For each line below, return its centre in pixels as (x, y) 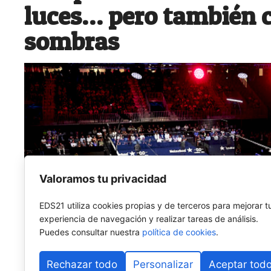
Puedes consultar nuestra (91, 232)
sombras (72, 41)
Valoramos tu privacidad (103, 179)
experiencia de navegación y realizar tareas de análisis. (149, 219)
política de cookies (179, 232)
